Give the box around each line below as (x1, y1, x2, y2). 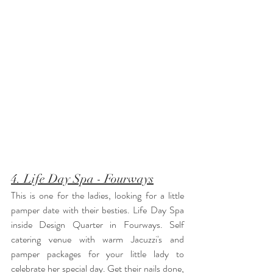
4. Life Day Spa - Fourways (11, 171, 154, 186)
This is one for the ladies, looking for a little (11, 188, 184, 202)
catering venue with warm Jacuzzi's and (11, 232, 184, 246)
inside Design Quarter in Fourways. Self (11, 218, 184, 232)
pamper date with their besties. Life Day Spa (11, 203, 184, 217)
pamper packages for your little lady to (11, 247, 184, 261)
